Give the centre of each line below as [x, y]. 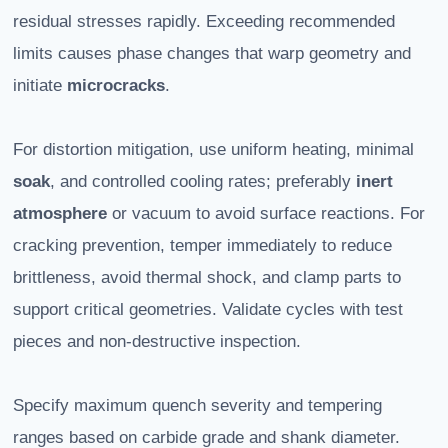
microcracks [116, 86]
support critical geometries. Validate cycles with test [208, 310]
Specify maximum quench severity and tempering [197, 406]
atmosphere [60, 214]
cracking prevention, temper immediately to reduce [202, 246]
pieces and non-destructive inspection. [157, 342]
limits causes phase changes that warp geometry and [212, 54]
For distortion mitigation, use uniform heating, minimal [213, 150]
